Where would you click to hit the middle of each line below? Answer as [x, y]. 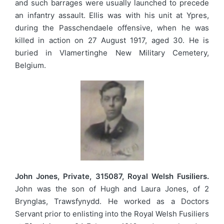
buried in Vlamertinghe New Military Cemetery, [112, 52]
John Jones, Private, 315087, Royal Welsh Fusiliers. [112, 176]
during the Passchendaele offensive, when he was [112, 27]
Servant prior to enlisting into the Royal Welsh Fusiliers [112, 214]
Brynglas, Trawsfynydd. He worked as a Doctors [112, 201]
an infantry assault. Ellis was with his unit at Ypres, [112, 15]
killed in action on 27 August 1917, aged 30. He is [112, 40]
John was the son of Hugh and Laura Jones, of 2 [112, 189]
